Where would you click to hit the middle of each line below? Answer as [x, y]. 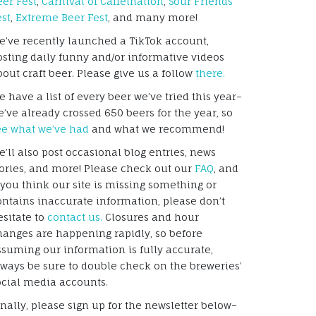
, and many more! [153, 17]
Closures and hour [151, 217]
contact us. [75, 217]
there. [210, 73]
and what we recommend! [157, 128]
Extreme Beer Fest [62, 17]
